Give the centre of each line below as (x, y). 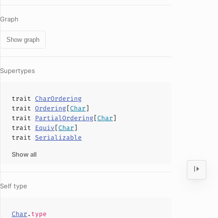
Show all (24, 154)
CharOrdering (58, 99)
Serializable (58, 137)
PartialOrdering (64, 118)
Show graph (23, 40)
